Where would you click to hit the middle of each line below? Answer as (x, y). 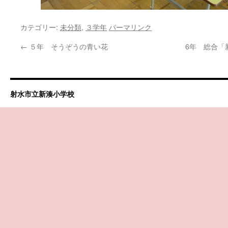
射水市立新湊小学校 (42, 93)
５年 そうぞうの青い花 (68, 46)
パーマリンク (130, 26)
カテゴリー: (40, 26)
